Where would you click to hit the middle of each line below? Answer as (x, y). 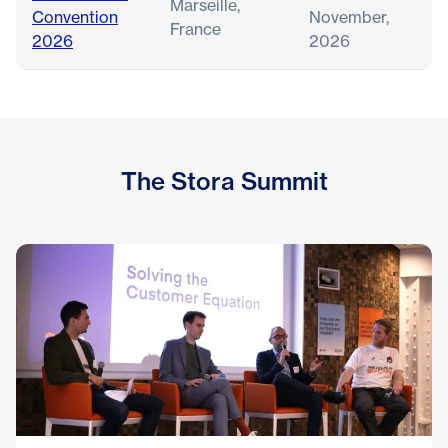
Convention (75, 17)
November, (349, 17)
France (195, 29)
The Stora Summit (224, 181)
